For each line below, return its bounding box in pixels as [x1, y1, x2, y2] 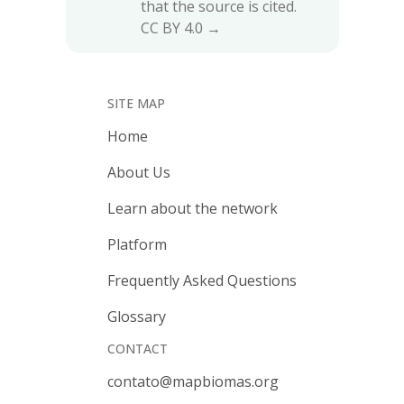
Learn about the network [107, 197, 278, 218]
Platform [107, 234, 167, 254]
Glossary [107, 306, 166, 326]
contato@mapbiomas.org [107, 371, 279, 391]
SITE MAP [107, 94, 165, 112]
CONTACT [107, 339, 168, 357]
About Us [107, 161, 170, 182]
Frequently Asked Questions [107, 270, 297, 290]
